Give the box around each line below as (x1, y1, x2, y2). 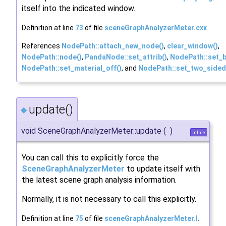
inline (192, 129, 205, 135)
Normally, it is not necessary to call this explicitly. (22, 194, 196, 204)
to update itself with (125, 163, 200, 174)
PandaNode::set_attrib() (85, 53, 167, 62)
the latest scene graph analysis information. (22, 175, 177, 185)
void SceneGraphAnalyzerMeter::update (21, 126, 161, 136)
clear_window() (167, 42, 218, 50)
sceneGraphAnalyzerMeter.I (104, 214, 198, 222)
